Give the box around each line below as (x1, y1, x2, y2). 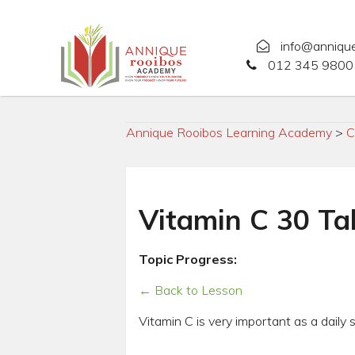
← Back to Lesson (138, 281, 242, 298)
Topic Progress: (138, 251, 240, 267)
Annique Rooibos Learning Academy (125, 124, 332, 140)
